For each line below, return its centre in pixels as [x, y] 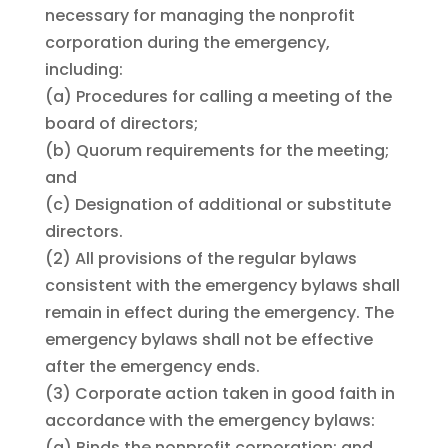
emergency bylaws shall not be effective [208, 340]
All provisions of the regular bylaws [215, 259]
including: [83, 70]
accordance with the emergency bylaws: [209, 421]
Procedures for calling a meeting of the [233, 97]
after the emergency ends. [152, 367]
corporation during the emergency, [187, 43]
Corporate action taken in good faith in [234, 394]
